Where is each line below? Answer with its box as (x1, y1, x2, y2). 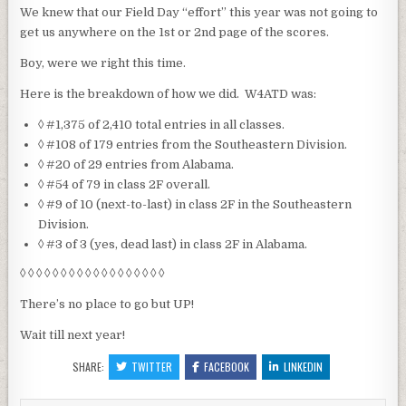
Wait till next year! (20, 328, 126, 343)
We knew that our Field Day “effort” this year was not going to (20, 5, 379, 20)
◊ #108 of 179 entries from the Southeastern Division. (38, 138, 348, 152)
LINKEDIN (284, 359, 323, 375)
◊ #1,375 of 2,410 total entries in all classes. (38, 118, 285, 132)
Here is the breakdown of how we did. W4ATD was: (20, 87, 317, 101)
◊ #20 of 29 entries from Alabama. (38, 158, 235, 172)
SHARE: (72, 359, 107, 375)
